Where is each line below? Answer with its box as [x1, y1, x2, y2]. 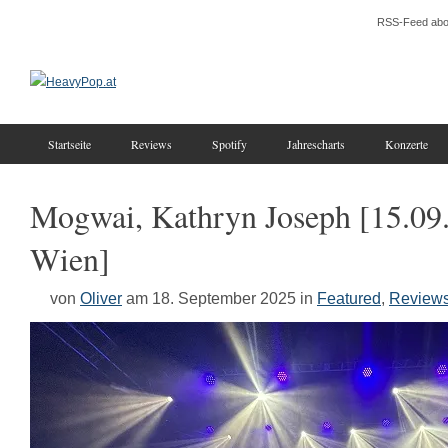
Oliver [80, 289, 122, 307]
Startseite [48, 136, 91, 152]
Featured [317, 289, 381, 307]
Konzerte [385, 136, 428, 152]
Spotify [212, 136, 247, 152]
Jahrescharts [287, 136, 345, 152]
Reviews [131, 136, 172, 152]
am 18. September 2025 [126, 289, 296, 307]
